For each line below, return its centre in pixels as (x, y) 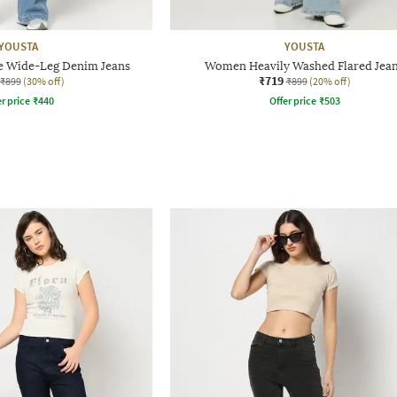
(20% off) (330, 81)
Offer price (292, 100)
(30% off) (43, 81)
